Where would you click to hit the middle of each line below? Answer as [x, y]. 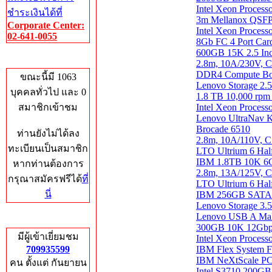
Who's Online [46, 60]
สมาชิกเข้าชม [48, 107]
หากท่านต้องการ [48, 164]
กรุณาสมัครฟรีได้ [45, 179]
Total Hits [38, 219]
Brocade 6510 [223, 129]
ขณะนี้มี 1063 [48, 77]
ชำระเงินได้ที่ [35, 12]
